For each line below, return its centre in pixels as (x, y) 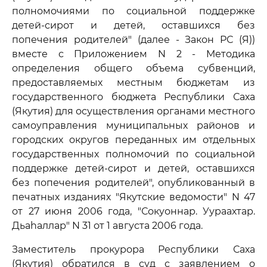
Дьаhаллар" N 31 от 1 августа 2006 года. (107, 226)
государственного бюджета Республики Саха (133, 97)
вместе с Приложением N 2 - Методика (133, 54)
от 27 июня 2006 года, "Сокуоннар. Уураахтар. (133, 211)
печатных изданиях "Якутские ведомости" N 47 (133, 197)
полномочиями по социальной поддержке (133, 11)
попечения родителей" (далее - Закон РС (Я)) (133, 40)
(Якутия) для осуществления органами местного (133, 111)
